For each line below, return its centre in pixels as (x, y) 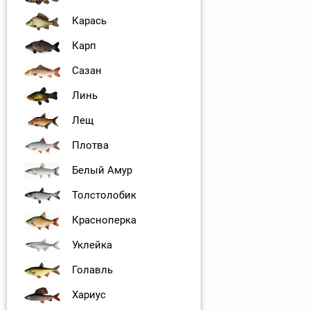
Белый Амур (102, 171)
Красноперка (104, 220)
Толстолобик (104, 195)
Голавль (92, 270)
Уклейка (92, 245)
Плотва (90, 146)
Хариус (89, 295)
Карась (89, 21)
